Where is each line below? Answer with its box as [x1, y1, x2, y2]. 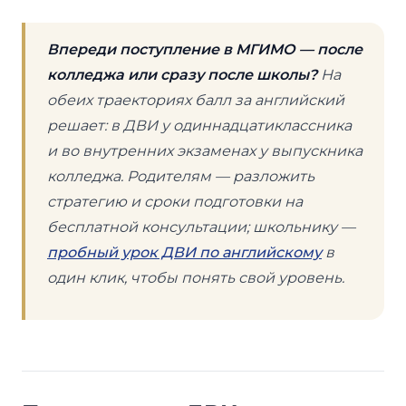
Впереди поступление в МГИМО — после [47, 40, 362, 58]
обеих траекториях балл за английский [47, 91, 344, 109]
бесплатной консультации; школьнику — [47, 217, 355, 236]
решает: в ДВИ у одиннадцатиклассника [47, 116, 352, 134]
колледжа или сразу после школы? [47, 65, 317, 83]
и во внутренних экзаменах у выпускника [47, 141, 362, 159]
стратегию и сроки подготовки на [47, 192, 303, 210]
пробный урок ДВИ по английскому [47, 243, 322, 261]
